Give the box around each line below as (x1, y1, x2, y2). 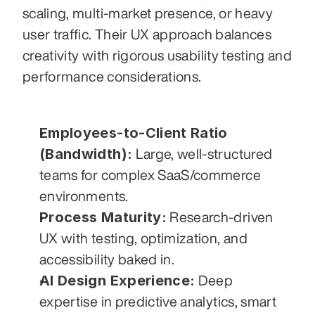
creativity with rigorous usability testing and (22, 48, 292, 63)
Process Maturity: (39, 209, 167, 226)
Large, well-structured (132, 146, 273, 162)
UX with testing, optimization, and (39, 231, 247, 246)
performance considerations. (22, 69, 202, 84)
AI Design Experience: (39, 272, 195, 290)
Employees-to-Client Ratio (39, 124, 228, 142)
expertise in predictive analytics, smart (39, 294, 277, 309)
